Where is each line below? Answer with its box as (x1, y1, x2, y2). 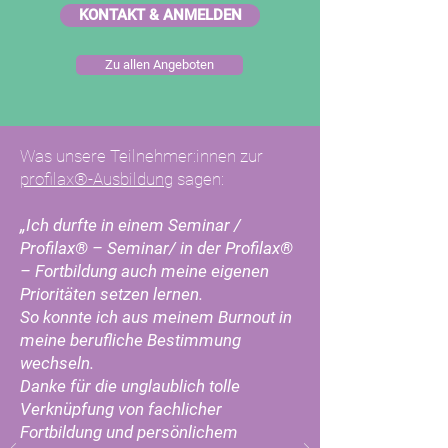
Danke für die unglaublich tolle (20, 376, 240, 396)
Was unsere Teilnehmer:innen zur (20, 146, 263, 166)
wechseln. (20, 353, 94, 373)
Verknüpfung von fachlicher (20, 399, 222, 419)
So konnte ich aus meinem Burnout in (20, 307, 292, 327)
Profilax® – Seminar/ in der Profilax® (20, 238, 293, 258)
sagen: (173, 169, 224, 189)
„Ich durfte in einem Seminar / (20, 215, 241, 235)
